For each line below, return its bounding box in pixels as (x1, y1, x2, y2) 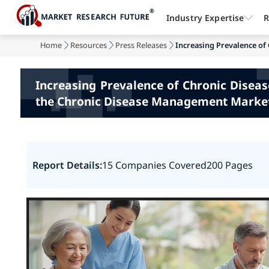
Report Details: (32, 159, 102, 172)
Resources (70, 40, 107, 50)
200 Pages (206, 159, 253, 172)
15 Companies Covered (101, 159, 207, 172)
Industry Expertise (166, 11, 244, 23)
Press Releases (115, 40, 168, 50)
